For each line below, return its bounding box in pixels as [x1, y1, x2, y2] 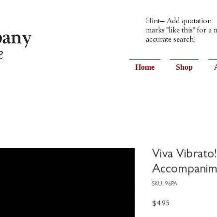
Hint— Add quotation [146, 17, 212, 25]
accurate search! [146, 36, 196, 44]
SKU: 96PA [152, 182, 177, 187]
